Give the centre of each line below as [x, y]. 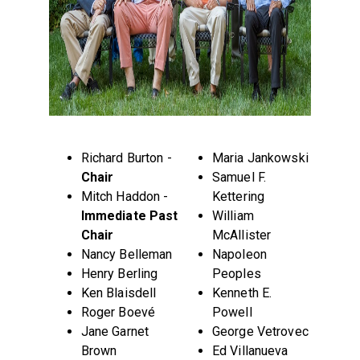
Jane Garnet [115, 331]
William [233, 216]
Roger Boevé [120, 312]
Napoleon [239, 254]
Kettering [238, 196]
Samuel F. [239, 177]
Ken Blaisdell [119, 293]
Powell [232, 312]
